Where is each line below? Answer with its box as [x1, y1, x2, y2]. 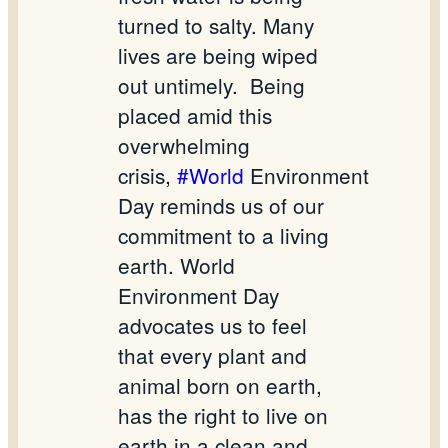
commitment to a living [118, 220, 329, 251]
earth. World [118, 250, 235, 281]
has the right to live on [118, 400, 328, 431]
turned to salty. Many [118, 10, 314, 41]
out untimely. [118, 70, 238, 101]
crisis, [118, 160, 177, 191]
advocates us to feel [118, 310, 307, 341]
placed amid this [118, 100, 272, 131]
